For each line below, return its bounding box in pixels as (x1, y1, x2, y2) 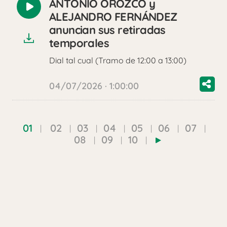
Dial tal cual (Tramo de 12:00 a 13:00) (49, 55, 186, 66)
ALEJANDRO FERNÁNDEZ (49, 10, 177, 24)
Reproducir (28, 6, 75, 18)
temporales (49, 36, 109, 51)
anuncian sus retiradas (49, 23, 166, 37)
